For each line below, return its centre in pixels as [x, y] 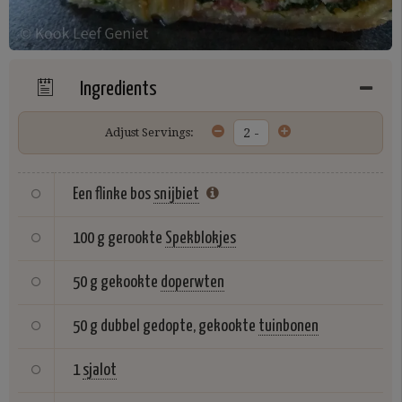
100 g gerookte [119, 238]
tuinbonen [288, 326]
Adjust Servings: [149, 133]
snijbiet [176, 194]
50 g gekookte [115, 282]
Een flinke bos [112, 194]
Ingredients [117, 89]
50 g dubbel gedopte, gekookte [164, 326]
